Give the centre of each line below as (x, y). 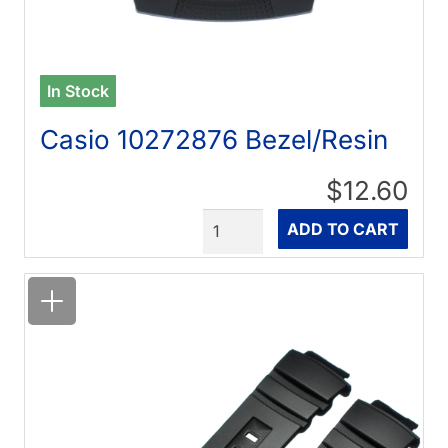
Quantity (235, 220)
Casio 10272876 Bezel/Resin (214, 140)
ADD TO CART (342, 229)
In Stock (78, 91)
